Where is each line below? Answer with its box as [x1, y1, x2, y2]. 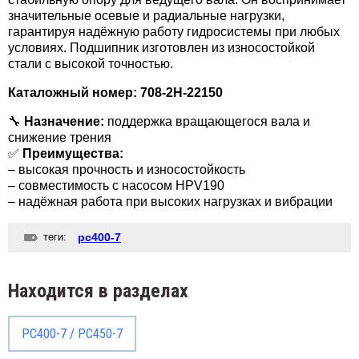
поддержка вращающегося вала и [104, 115, 310, 129]
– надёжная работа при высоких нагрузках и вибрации [8, 195, 333, 209]
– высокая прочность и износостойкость [8, 163, 245, 177]
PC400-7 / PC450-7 [22, 326, 123, 342]
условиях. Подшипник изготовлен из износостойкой [8, 41, 315, 55]
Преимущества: [22, 147, 123, 161]
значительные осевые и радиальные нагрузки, [8, 9, 284, 23]
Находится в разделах [8, 280, 188, 303]
